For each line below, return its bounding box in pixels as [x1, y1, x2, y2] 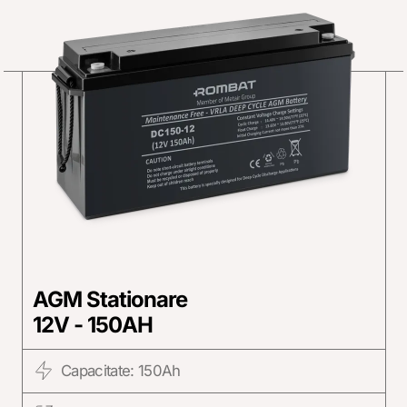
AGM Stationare [32, 286, 188, 313]
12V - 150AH [32, 312, 154, 339]
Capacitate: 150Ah [60, 362, 181, 381]
